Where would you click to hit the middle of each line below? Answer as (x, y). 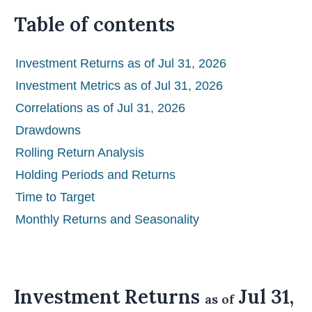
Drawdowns (48, 131)
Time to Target (55, 197)
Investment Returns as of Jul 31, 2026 (121, 64)
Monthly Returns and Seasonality (107, 220)
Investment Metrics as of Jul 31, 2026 (119, 86)
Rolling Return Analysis (80, 153)
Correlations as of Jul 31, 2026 (100, 108)
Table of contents (94, 24)
